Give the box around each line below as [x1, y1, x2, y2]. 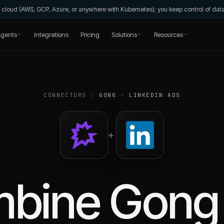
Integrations [33, 30, 68, 38]
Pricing [80, 30, 99, 38]
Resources [153, 30, 183, 38]
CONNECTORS [43, 91, 86, 98]
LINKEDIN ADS [129, 91, 180, 98]
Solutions [111, 30, 137, 38]
